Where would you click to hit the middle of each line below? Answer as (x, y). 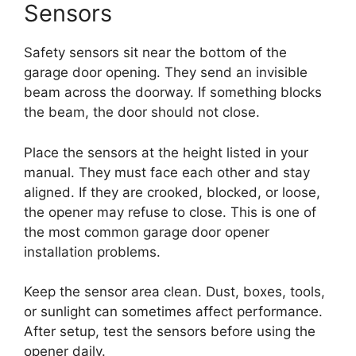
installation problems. (92, 252)
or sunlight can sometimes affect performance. (173, 312)
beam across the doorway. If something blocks (173, 93)
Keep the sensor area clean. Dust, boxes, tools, (174, 292)
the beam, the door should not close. (142, 112)
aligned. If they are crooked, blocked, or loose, (172, 192)
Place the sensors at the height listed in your (166, 152)
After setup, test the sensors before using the (170, 332)
